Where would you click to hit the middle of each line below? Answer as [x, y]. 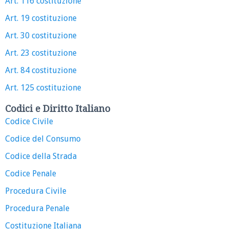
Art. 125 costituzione [43, 87]
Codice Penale [31, 173]
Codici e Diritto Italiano [58, 108]
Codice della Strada [41, 156]
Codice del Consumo [43, 139]
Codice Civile [29, 121]
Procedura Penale [37, 208]
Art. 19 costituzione [41, 18]
